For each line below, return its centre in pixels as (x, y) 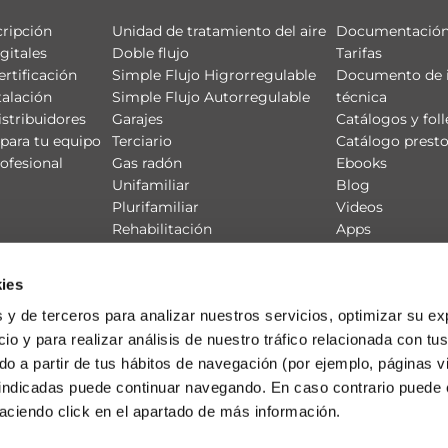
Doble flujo (151, 53)
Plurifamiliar (156, 207)
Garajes (138, 119)
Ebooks (361, 163)
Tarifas (358, 53)
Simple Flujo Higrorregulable (214, 75)
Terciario (142, 141)
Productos (149, 251)
